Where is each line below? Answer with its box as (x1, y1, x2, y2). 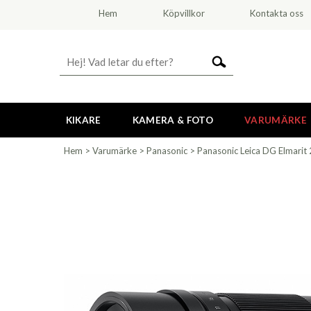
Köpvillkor (162, 8, 205, 19)
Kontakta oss (250, 8, 304, 19)
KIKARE (65, 115, 101, 126)
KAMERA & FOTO (132, 115, 213, 126)
